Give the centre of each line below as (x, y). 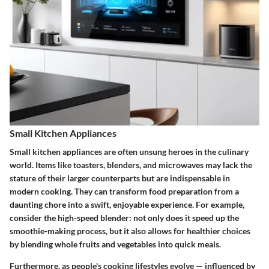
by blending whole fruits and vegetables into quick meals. (115, 244)
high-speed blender (93, 218)
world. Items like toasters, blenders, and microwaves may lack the (131, 165)
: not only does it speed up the (184, 218)
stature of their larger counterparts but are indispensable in (120, 178)
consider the (34, 218)
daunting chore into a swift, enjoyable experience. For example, (127, 205)
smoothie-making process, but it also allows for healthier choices (130, 231)
